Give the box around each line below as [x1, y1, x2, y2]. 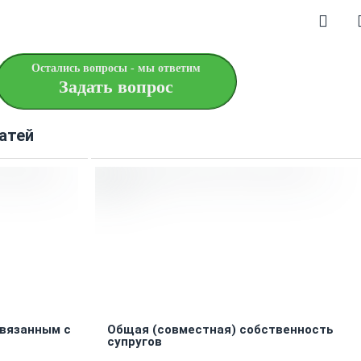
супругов [106, 334, 162, 350]
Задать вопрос [59, 77, 173, 98]
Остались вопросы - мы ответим [31, 62, 201, 75]
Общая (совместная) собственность [106, 322, 334, 338]
